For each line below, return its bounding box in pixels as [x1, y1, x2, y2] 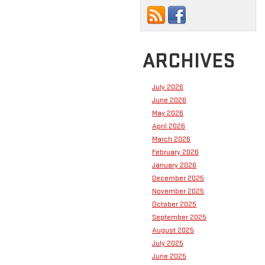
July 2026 [152, 82, 183, 92]
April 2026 [152, 121, 185, 131]
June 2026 [152, 95, 186, 105]
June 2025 [152, 251, 186, 261]
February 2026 [152, 147, 199, 157]
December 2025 [152, 173, 204, 183]
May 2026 [152, 108, 183, 118]
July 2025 [152, 238, 183, 248]
